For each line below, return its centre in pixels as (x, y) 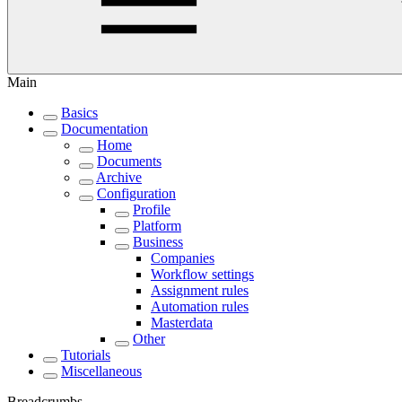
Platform (157, 226)
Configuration (136, 193)
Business (158, 242)
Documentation (105, 129)
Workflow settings (202, 274)
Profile (152, 210)
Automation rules (200, 306)
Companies (183, 258)
